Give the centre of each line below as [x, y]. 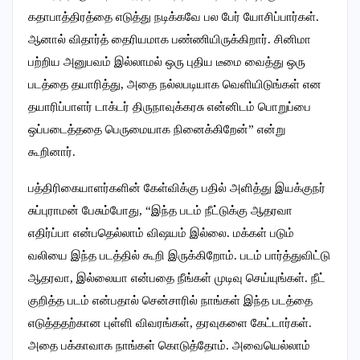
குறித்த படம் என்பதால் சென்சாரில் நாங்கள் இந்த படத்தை [170, 301]
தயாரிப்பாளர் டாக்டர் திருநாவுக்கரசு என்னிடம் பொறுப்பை [170, 107]
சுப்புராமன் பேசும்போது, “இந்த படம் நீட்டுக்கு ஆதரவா [160, 211]
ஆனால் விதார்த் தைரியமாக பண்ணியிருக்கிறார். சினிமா [170, 40]
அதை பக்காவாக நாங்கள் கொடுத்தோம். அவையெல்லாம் [169, 346]
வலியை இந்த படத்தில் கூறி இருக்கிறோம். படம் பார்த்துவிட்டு [179, 256]
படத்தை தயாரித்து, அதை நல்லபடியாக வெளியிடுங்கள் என [175, 85]
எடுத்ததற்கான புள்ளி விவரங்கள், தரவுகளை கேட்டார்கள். [170, 323]
